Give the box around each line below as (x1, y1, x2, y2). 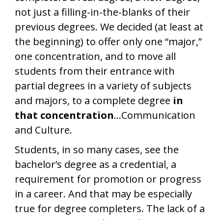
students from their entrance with (15, 64, 175, 78)
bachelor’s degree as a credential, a (15, 158, 176, 171)
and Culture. (15, 123, 72, 137)
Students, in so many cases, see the (15, 143, 179, 156)
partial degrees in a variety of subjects (15, 79, 192, 92)
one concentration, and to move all (15, 50, 176, 63)
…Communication (114, 109, 195, 122)
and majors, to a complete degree (15, 94, 173, 107)
